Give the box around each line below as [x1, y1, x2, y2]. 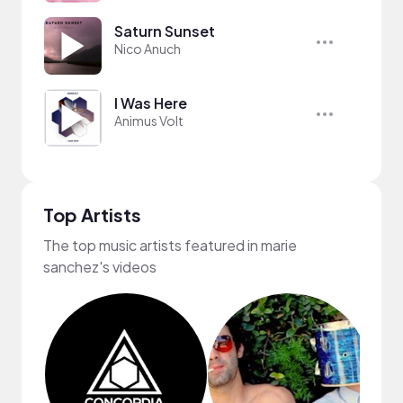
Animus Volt [114, 112, 184, 129]
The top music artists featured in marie [43, 236, 297, 255]
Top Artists [43, 203, 141, 226]
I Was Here [114, 94, 187, 112]
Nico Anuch [114, 40, 181, 57]
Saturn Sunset [114, 22, 215, 40]
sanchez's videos [43, 257, 157, 276]
